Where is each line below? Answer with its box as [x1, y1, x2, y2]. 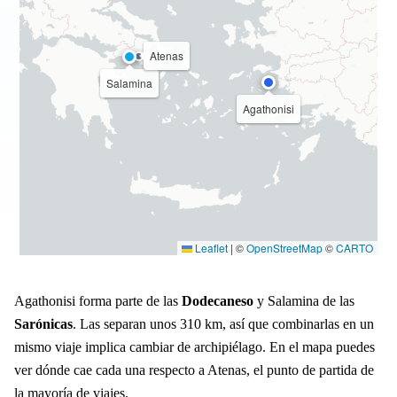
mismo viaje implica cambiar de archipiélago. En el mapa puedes [14, 339, 375, 354]
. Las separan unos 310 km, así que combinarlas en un [73, 315, 374, 331]
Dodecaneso [182, 292, 253, 308]
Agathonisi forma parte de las [14, 292, 182, 308]
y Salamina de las [253, 292, 354, 308]
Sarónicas [14, 315, 73, 331]
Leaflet [191, 240, 228, 256]
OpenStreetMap [245, 240, 323, 256]
